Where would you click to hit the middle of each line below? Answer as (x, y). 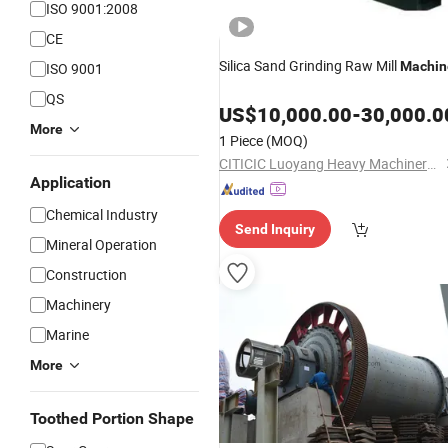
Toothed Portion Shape (112, 418)
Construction (86, 274)
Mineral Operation (101, 244)
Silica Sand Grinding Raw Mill (309, 65)
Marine (67, 334)
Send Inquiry (275, 229)
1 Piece (241, 140)
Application (70, 182)
